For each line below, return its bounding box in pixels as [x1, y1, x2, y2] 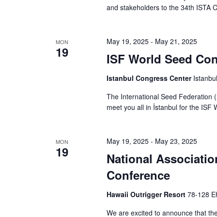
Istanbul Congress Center [106, 73, 193, 83]
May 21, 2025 [155, 36, 197, 46]
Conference [106, 167, 170, 183]
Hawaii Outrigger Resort [106, 189, 187, 199]
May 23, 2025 [155, 136, 197, 146]
